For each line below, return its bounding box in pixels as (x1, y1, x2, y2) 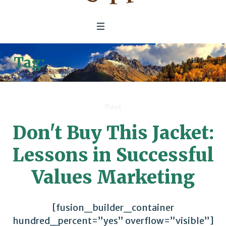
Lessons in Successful (12, 144, 214, 167)
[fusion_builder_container (52, 202, 174, 214)
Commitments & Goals (48, 53, 213, 72)
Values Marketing (31, 166, 195, 189)
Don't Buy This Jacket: (12, 122, 214, 145)
